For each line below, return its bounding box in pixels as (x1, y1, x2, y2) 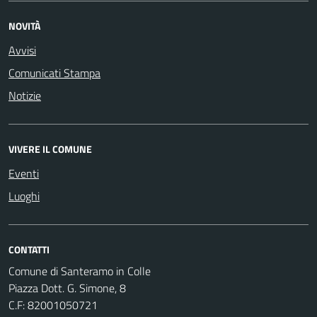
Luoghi (8, 187, 40, 204)
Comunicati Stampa (8, 64, 100, 81)
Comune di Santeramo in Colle (8, 262, 154, 279)
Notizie (8, 86, 41, 104)
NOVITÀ (8, 18, 40, 33)
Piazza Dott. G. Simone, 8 (8, 279, 126, 296)
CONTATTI (8, 241, 50, 257)
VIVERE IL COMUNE (8, 141, 92, 156)
